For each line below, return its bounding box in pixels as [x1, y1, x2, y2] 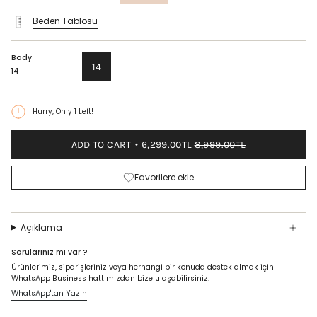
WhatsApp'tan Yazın [11, 288, 87, 299]
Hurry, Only [33, 106, 74, 116]
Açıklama [20, 221, 62, 234]
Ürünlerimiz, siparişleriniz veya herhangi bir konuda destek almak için [11, 262, 274, 273]
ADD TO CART [71, 138, 132, 151]
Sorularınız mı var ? [11, 246, 88, 258]
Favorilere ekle [134, 171, 195, 183]
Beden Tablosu [33, 14, 98, 27]
